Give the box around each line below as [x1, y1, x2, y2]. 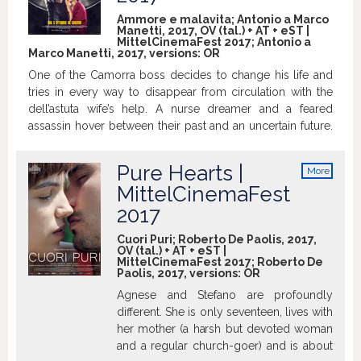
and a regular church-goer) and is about [117, 339, 333, 353]
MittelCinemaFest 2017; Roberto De [117, 255, 323, 269]
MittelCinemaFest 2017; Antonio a [117, 35, 311, 49]
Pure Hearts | [117, 161, 243, 186]
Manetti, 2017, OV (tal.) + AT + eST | [117, 24, 309, 38]
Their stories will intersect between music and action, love [28, 136, 333, 150]
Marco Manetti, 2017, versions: [28, 47, 203, 60]
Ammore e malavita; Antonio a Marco [117, 13, 329, 27]
